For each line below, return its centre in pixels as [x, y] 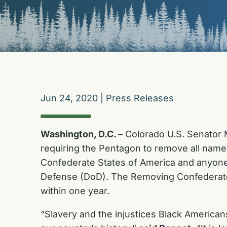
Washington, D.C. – [82, 134]
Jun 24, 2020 [69, 98]
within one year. [78, 191]
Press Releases [140, 98]
